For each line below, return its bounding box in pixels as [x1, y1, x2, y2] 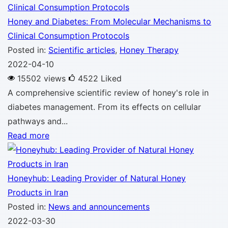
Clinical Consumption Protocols [8, 31, 129, 41]
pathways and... [8, 116, 68, 126]
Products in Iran [8, 187, 68, 197]
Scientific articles [48, 45, 115, 55]
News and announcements [48, 202, 150, 212]
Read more [8, 130, 49, 140]
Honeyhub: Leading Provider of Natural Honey [8, 173, 186, 183]
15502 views [17, 73, 66, 83]
